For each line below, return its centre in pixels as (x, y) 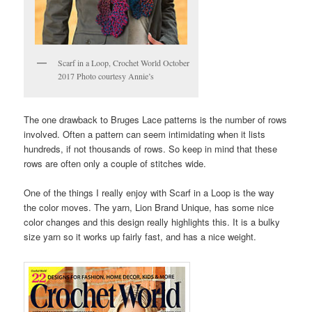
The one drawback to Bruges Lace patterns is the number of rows (156, 120)
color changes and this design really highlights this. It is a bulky (152, 222)
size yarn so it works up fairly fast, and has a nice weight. (140, 237)
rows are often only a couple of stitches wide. (115, 164)
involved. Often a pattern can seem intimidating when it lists (145, 134)
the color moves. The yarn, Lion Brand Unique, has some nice (149, 208)
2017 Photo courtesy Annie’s (106, 76)
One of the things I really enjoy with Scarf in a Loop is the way (149, 193)
